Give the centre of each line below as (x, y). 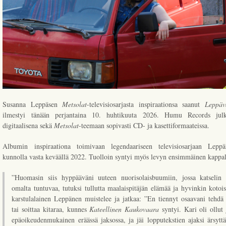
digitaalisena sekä (29, 126)
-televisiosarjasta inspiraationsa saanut (146, 104)
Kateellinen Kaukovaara (124, 209)
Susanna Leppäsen (33, 104)
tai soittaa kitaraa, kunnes (51, 209)
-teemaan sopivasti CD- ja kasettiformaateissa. (144, 126)
